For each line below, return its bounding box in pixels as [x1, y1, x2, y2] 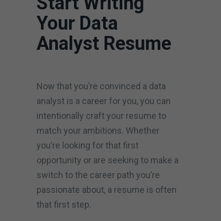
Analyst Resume [37, 32, 171, 54]
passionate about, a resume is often [37, 184, 177, 195]
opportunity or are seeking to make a [37, 154, 179, 165]
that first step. [37, 199, 91, 210]
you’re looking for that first [37, 140, 139, 150]
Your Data [37, 12, 118, 34]
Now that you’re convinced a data [37, 80, 166, 91]
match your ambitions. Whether [37, 125, 159, 136]
